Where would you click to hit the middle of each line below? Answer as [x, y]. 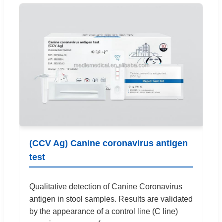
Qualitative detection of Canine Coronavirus [106, 187]
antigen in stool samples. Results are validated [111, 199]
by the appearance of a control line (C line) [104, 212]
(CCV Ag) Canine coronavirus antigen [109, 143]
